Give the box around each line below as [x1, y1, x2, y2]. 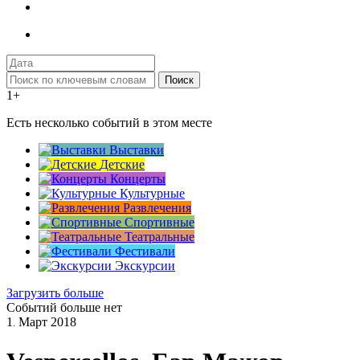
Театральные [125, 230, 194, 244]
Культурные [120, 186, 185, 201]
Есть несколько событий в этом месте [6, 116, 212, 130]
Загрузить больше [6, 286, 104, 301]
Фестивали [115, 244, 175, 259]
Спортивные [125, 215, 194, 230]
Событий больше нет [6, 301, 122, 315]
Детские [100, 157, 145, 172]
